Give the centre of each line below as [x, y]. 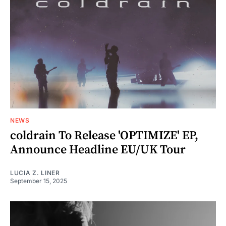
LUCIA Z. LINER [35, 173]
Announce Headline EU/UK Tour [98, 150]
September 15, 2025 [39, 181]
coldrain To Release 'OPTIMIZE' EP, [104, 135]
